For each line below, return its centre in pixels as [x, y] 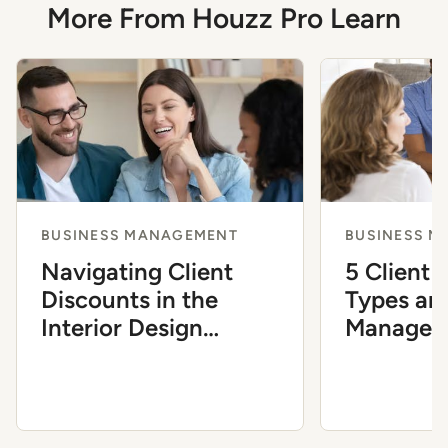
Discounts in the [129, 299]
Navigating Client [137, 271]
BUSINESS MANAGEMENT [139, 235]
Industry [86, 355]
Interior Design [122, 327]
